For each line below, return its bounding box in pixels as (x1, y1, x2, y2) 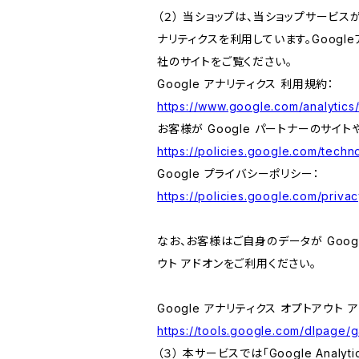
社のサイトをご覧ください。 (157, 54, 292, 68)
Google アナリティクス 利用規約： (157, 77, 335, 91)
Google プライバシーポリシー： (157, 167, 320, 180)
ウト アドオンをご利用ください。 (157, 256, 317, 270)
